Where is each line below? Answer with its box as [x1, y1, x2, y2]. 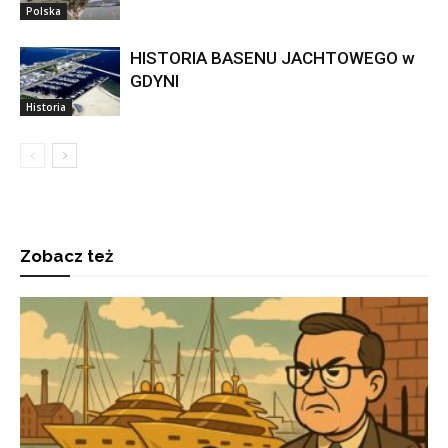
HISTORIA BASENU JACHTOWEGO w [130, 48, 415, 68]
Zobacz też [20, 246, 113, 266]
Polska [26, 3, 61, 18]
